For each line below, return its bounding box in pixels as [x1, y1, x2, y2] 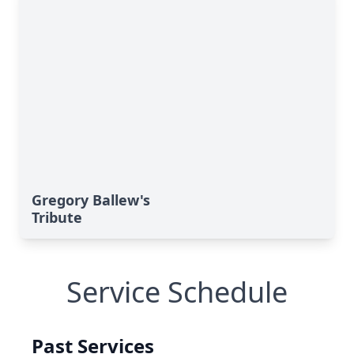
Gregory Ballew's [32, 190, 150, 209]
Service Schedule [66, 273, 288, 311]
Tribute [32, 208, 82, 227]
